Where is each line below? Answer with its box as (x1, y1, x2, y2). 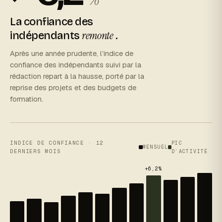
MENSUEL (142, 144, 168, 151)
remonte (82, 28, 113, 43)
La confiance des (10, 15, 93, 28)
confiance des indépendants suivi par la (10, 59, 141, 69)
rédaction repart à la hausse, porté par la (10, 71, 144, 81)
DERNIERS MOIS (10, 147, 61, 155)
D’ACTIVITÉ (171, 148, 208, 155)
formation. (10, 94, 43, 104)
